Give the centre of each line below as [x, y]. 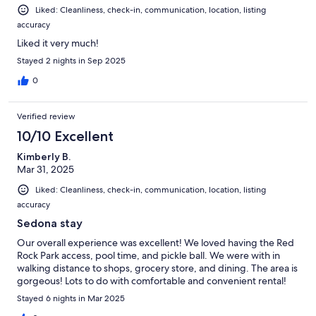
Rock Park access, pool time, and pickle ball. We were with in [148, 255]
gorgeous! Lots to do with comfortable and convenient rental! [152, 280]
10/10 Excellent [65, 136]
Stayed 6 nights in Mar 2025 [71, 298]
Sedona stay [50, 223]
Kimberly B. [44, 156]
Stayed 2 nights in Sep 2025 [71, 60]
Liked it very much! [58, 43]
